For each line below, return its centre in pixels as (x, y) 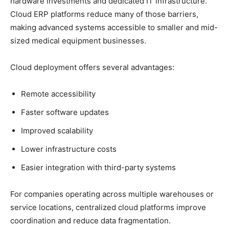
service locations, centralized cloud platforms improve (108, 208)
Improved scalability (57, 131)
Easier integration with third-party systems (98, 168)
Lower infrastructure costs (69, 149)
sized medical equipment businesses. (78, 41)
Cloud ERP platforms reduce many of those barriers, (104, 14)
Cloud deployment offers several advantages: (92, 67)
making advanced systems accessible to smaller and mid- (114, 28)
